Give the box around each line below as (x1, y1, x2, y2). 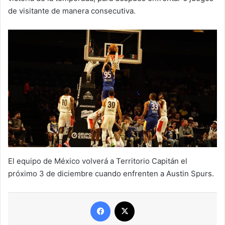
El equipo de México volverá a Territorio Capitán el (8, 156, 187, 166)
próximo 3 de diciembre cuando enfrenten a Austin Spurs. (8, 168, 214, 178)
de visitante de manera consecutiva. (8, 6, 136, 16)
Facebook (110, 195, 145, 205)
